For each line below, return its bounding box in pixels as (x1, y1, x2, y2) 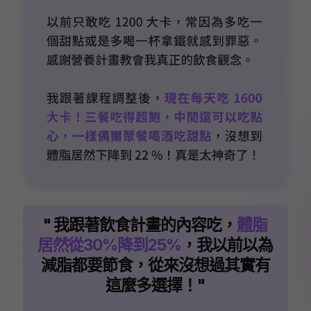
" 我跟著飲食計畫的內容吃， (43, 215, 237, 235)
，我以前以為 (181, 235, 273, 255)
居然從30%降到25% (37, 235, 181, 255)
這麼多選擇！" (106, 276, 205, 296)
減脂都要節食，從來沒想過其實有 (40, 255, 270, 276)
